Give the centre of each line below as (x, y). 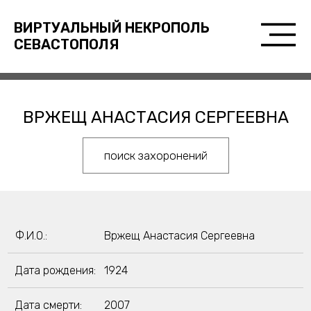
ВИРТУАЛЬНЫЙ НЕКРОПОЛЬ (111, 28)
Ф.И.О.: (31, 236)
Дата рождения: (55, 270)
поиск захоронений (155, 155)
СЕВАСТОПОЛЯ (66, 44)
